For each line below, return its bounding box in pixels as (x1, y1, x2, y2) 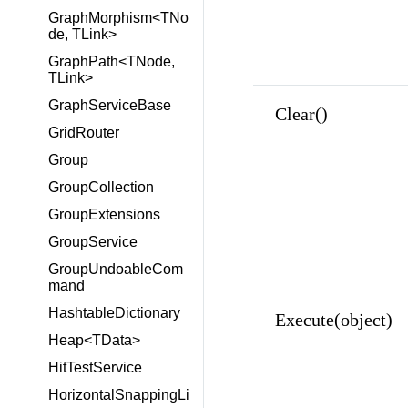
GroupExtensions (48, 207, 160, 222)
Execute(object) (274, 309, 393, 330)
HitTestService (48, 360, 142, 375)
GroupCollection (48, 179, 154, 195)
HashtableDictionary (48, 305, 180, 321)
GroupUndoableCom (48, 261, 183, 277)
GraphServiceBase (48, 97, 171, 113)
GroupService (48, 234, 138, 250)
